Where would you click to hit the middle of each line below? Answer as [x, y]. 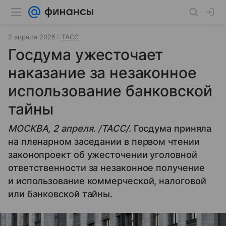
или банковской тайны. [61, 194]
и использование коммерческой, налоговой [107, 181]
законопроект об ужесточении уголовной [103, 155]
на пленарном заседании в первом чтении [104, 142]
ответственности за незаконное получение [106, 168]
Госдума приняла [171, 128]
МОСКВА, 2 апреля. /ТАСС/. [70, 128]
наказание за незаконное [102, 73]
